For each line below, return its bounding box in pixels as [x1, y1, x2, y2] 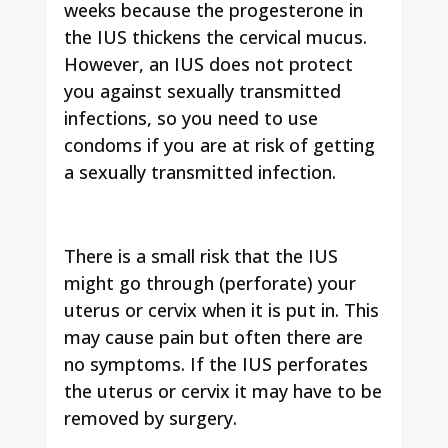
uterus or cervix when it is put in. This [64, 297, 379, 322]
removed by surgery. [64, 405, 237, 430]
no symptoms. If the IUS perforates [64, 351, 368, 376]
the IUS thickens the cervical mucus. [64, 24, 367, 49]
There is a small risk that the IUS [64, 243, 338, 268]
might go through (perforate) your [64, 270, 356, 295]
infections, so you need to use [64, 105, 318, 130]
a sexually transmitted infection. [64, 159, 336, 184]
